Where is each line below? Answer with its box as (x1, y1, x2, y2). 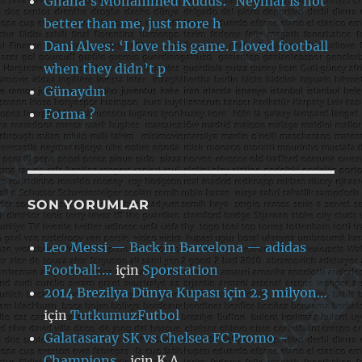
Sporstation (142, 261, 219, 278)
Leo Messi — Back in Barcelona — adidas (44, 238, 307, 255)
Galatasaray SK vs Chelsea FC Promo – (44, 329, 289, 346)
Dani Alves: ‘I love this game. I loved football (44, 37, 329, 54)
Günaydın (44, 82, 107, 99)
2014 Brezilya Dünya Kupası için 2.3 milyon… (44, 284, 328, 301)
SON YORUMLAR (27, 196, 149, 213)
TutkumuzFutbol (70, 306, 180, 323)
